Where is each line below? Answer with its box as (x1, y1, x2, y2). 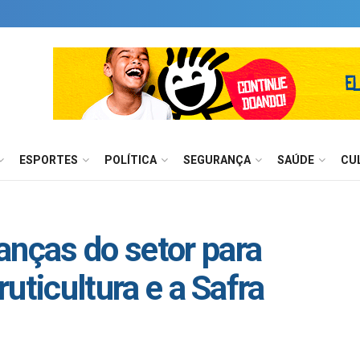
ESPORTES (19, 153, 78, 166)
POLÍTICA (104, 153, 157, 166)
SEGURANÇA (183, 153, 251, 166)
